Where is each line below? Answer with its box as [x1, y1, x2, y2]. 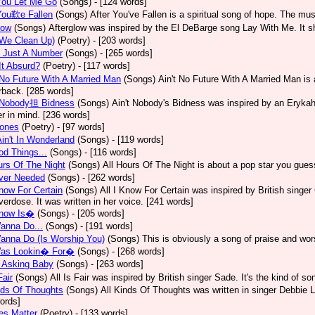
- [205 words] [72, 208, 124, 219]
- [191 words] [80, 221, 133, 231]
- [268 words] [112, 246, 165, 257]
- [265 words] [100, 48, 153, 58]
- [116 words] [84, 147, 136, 157]
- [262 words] [82, 172, 135, 183]
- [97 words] [57, 122, 105, 132]
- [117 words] [78, 60, 130, 71]
